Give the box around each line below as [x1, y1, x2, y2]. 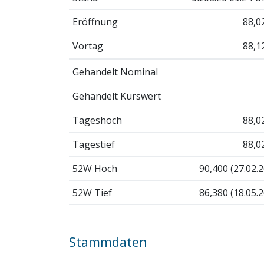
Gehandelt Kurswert [72, 89, 161, 103]
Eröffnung [72, 15, 118, 28]
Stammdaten [69, 233, 147, 250]
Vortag [72, 39, 103, 52]
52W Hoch [72, 161, 117, 175]
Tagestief [72, 137, 115, 151]
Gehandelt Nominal [72, 65, 158, 78]
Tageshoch [72, 113, 122, 127]
